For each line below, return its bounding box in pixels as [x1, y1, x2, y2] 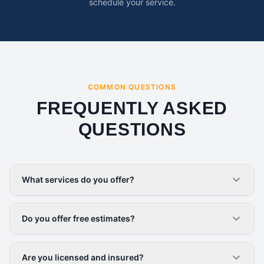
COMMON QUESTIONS [87, 82, 177, 91]
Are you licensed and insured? [22, 252, 144, 262]
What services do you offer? [22, 174, 134, 184]
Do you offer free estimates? [22, 213, 135, 223]
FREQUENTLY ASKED [37, 98, 227, 118]
